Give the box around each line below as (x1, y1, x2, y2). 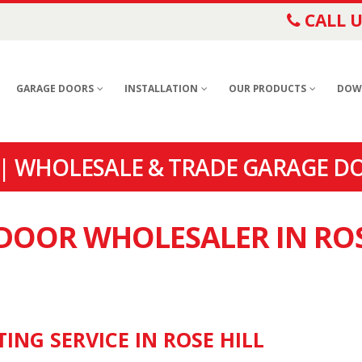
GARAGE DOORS (16, 82, 94, 95)
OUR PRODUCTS (229, 82, 306, 95)
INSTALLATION (124, 82, 198, 95)
